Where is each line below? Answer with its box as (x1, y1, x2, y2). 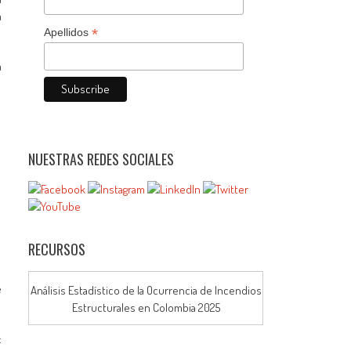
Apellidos (44, 25, 92, 38)
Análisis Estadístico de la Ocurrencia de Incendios (30, 283, 262, 299)
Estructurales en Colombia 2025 (71, 300, 220, 316)
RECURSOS (28, 238, 86, 259)
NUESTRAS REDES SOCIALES (28, 148, 175, 169)
